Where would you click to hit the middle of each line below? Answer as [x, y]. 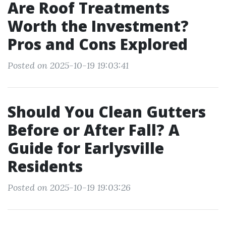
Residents [45, 166]
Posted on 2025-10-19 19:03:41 [68, 65]
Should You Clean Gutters [107, 112]
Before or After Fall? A [94, 130]
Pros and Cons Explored [98, 44]
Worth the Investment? [98, 26]
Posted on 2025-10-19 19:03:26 [69, 187]
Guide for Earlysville [86, 148]
